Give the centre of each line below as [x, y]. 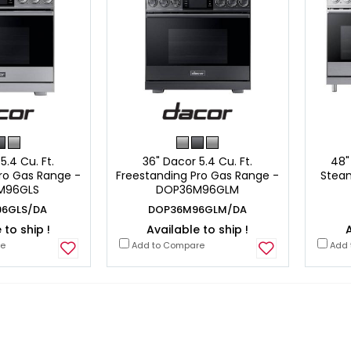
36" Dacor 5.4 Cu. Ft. [198, 161]
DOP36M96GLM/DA [198, 209]
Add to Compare [166, 245]
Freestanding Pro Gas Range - [198, 175]
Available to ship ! [198, 229]
